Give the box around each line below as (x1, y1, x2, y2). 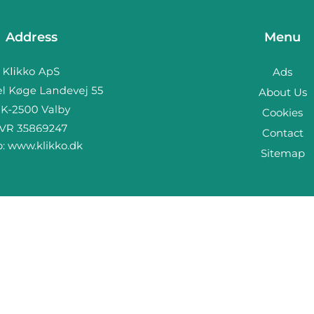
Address (5, 29, 57, 45)
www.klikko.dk (7, 138, 83, 152)
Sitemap (260, 146, 305, 160)
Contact (261, 126, 303, 139)
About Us (258, 86, 307, 99)
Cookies (262, 106, 303, 119)
